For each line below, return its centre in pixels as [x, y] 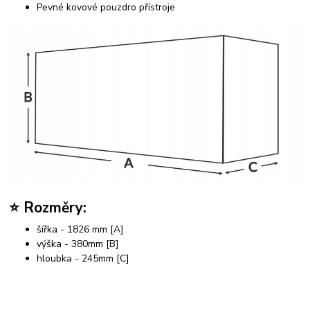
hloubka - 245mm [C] [83, 259]
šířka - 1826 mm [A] [81, 230]
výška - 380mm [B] [78, 244]
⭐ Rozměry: [48, 207]
